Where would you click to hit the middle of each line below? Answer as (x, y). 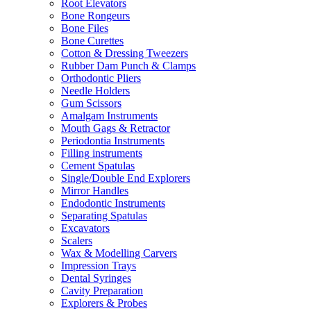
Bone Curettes (92, 41)
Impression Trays (99, 266)
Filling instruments (102, 153)
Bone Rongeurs (95, 16)
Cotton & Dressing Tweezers (125, 53)
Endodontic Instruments (113, 203)
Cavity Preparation (102, 291)
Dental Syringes (96, 278)
